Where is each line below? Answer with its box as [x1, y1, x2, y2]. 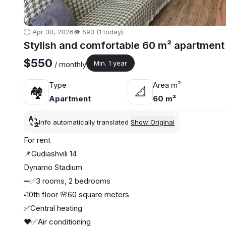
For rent [24, 135, 50, 145]
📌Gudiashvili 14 [24, 149, 77, 159]
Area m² [153, 80, 182, 90]
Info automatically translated [39, 118, 131, 127]
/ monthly [52, 60, 86, 70]
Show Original [131, 118, 175, 127]
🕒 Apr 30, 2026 [24, 28, 74, 36]
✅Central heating [24, 203, 82, 213]
